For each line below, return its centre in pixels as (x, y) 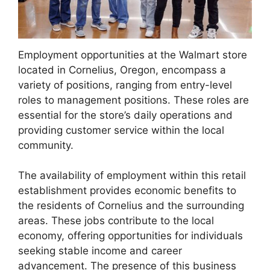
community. (46, 145)
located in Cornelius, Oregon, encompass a (122, 70)
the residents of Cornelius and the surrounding (131, 206)
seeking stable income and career (100, 251)
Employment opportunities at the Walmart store (133, 55)
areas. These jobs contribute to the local (116, 221)
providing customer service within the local (121, 130)
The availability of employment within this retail (132, 175)
